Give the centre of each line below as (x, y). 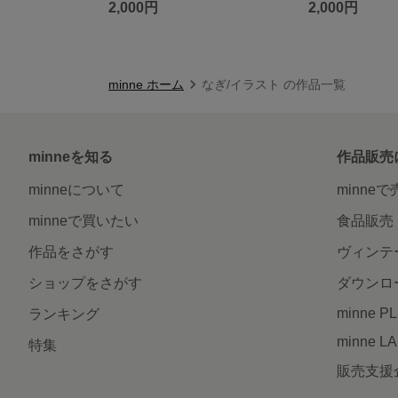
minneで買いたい (84, 220)
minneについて (76, 189)
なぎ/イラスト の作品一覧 (274, 84)
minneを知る (71, 156)
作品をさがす (71, 251)
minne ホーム (146, 84)
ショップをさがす (85, 283)
